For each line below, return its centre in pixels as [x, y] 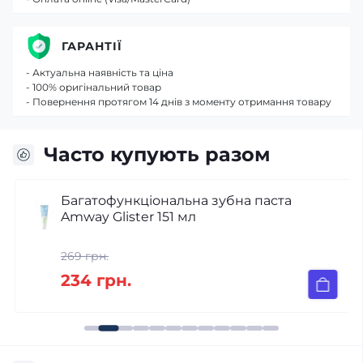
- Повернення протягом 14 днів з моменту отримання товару [179, 102]
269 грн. [83, 256]
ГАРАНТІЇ [92, 46]
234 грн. [94, 280]
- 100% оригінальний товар [94, 87]
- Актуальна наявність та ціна [100, 73]
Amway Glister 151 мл [127, 217]
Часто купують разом [157, 154]
